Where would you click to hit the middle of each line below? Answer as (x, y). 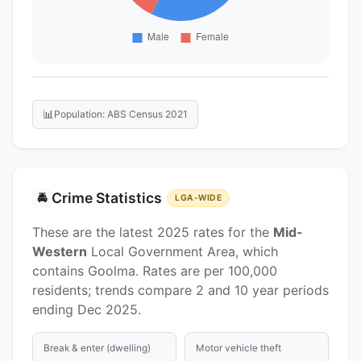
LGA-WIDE (199, 197)
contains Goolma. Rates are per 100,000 (155, 270)
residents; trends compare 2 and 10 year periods (180, 290)
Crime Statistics (107, 197)
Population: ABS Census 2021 (121, 114)
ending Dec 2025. (87, 309)
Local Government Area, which (183, 251)
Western (60, 251)
